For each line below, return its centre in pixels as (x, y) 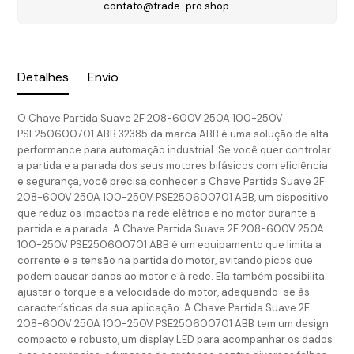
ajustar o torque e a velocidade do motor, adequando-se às (164, 292)
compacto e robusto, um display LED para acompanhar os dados (175, 339)
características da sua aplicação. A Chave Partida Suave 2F (164, 307)
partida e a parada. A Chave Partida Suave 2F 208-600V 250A (171, 228)
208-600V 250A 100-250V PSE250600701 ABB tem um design (173, 323)
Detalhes (43, 77)
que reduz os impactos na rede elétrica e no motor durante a (167, 213)
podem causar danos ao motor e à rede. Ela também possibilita (171, 276)
